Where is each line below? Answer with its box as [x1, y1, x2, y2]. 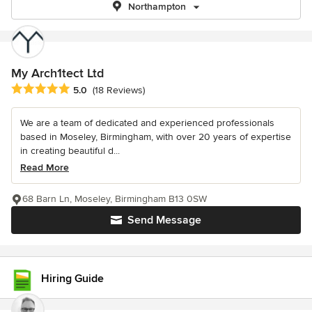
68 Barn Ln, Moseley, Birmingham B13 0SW [22, 193, 207, 205]
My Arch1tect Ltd [11, 65, 104, 81]
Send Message [127, 213, 201, 228]
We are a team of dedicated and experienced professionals [20, 117, 274, 130]
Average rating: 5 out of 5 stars [10, 82, 159, 97]
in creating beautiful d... [20, 145, 120, 157]
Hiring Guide [41, 272, 104, 286]
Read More [20, 162, 69, 174]
